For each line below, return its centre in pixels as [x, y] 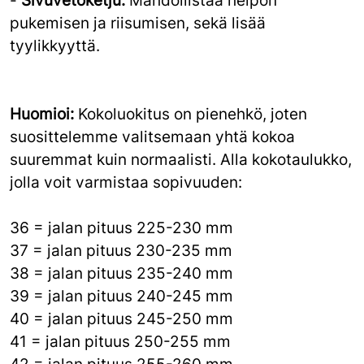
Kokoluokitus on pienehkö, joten [191, 114]
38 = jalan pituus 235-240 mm [121, 273]
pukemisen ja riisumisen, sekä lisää [138, 23]
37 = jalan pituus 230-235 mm [121, 250]
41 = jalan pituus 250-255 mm [120, 341]
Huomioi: [42, 114]
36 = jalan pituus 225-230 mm [121, 227]
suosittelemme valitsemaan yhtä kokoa [152, 136]
